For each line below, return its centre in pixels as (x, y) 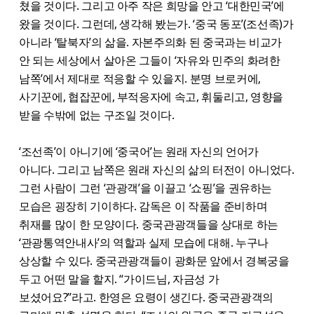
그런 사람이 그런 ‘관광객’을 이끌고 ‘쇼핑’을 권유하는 (146, 188)
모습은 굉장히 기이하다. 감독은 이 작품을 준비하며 (143, 206)
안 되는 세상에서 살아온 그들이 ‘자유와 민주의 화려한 (150, 61)
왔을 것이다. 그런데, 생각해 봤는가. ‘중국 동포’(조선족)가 (156, 24)
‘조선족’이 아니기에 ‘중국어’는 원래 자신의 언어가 (139, 152)
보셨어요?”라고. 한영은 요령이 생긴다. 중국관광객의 (146, 298)
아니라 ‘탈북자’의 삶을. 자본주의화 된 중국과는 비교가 (151, 42)
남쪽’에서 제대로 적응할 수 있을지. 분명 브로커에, (140, 79)
